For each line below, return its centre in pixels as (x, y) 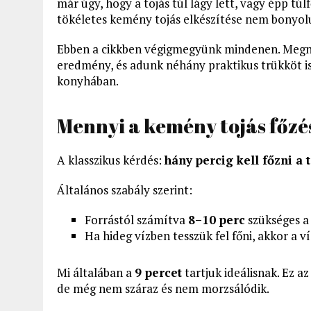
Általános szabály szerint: (125, 190)
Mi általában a (96, 272)
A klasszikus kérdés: (111, 160)
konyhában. (88, 81)
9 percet (158, 272)
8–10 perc (217, 219)
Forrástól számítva (136, 219)
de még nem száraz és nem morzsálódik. (163, 288)
